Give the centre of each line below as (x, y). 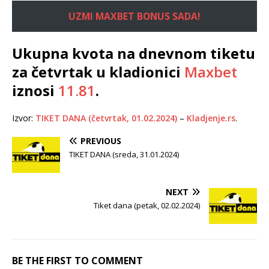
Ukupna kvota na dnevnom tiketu (134, 53)
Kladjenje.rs (211, 118)
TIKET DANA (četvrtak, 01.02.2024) (106, 118)
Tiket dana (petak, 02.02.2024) (147, 206)
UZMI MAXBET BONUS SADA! (134, 17)
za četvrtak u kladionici (98, 72)
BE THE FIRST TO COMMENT (77, 261)
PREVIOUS (101, 141)
